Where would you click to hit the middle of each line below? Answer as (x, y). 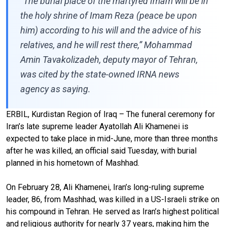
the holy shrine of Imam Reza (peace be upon (109, 15)
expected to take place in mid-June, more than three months (112, 138)
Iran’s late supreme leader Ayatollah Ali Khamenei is (97, 126)
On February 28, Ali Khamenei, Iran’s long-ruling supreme (105, 187)
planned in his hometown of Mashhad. (73, 163)
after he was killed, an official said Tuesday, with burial (101, 150)
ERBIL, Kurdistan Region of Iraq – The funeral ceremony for (110, 114)
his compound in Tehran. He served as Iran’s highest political (112, 211)
